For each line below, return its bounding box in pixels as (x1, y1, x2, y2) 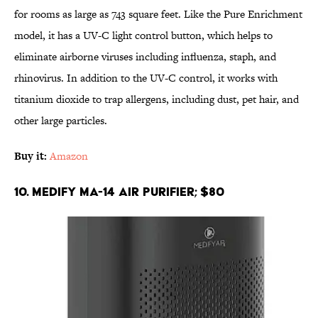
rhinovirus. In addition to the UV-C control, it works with (14, 70, 278, 85)
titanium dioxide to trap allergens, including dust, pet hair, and (14, 91, 299, 106)
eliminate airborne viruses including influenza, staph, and (14, 48, 276, 64)
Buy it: (14, 148, 47, 163)
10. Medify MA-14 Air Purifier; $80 (14, 183, 224, 199)
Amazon (50, 148, 88, 163)
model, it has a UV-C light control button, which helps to (14, 27, 273, 43)
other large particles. (14, 112, 107, 128)
